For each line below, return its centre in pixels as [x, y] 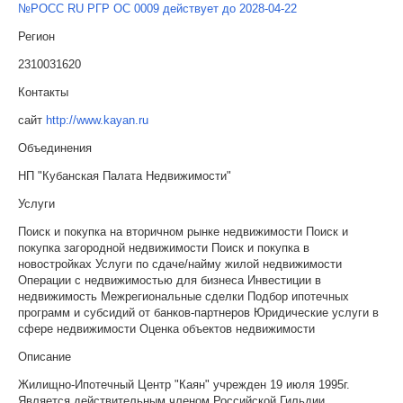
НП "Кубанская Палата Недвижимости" [125, 175]
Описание [45, 356]
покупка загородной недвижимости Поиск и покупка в [164, 247]
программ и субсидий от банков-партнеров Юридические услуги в [198, 312]
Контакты [43, 92]
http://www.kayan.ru [97, 120]
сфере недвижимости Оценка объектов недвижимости [166, 328]
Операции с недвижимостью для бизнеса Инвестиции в [170, 280]
